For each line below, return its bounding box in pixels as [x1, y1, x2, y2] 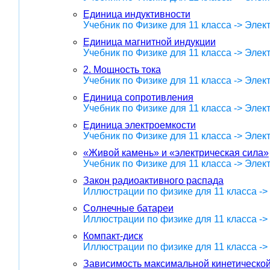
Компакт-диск [83, 230, 143, 241]
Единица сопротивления [83, 92, 193, 102]
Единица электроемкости [83, 119, 196, 130]
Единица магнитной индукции [83, 36, 216, 47]
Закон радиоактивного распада [83, 175, 224, 186]
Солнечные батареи [83, 202, 174, 213]
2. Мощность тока [83, 64, 161, 75]
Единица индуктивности [83, 8, 190, 19]
